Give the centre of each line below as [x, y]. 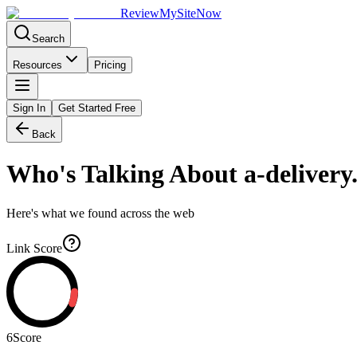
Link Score [34, 248]
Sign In [29, 108]
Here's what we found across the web [100, 213]
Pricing [110, 65]
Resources [37, 65]
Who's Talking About [122, 174]
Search [48, 39]
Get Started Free [97, 108]
